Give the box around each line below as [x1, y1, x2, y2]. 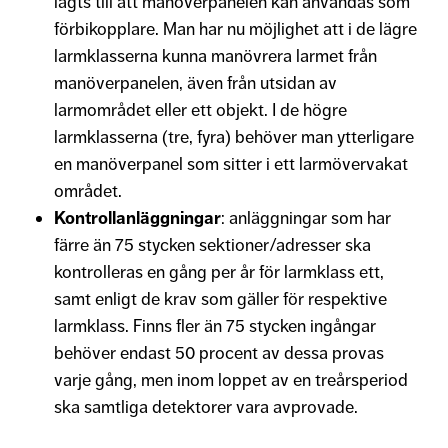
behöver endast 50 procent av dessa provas [54, 341, 384, 364]
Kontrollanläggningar [54, 206, 221, 229]
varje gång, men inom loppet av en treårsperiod [54, 368, 408, 391]
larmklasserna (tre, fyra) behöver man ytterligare [54, 125, 414, 148]
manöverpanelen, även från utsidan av [54, 71, 337, 94]
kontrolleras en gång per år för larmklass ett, [54, 260, 384, 283]
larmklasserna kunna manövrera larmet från [54, 44, 377, 67]
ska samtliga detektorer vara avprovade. [54, 395, 362, 418]
